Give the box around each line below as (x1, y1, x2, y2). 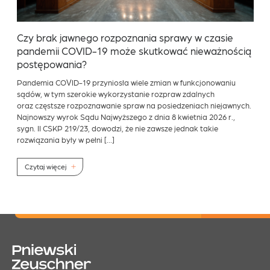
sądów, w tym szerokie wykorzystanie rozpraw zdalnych (16, 89, 215, 98)
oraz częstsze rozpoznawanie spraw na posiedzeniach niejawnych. (16, 100, 251, 110)
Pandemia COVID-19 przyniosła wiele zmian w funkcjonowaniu (16, 77, 236, 87)
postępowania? (16, 57, 87, 70)
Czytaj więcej (24, 162, 66, 171)
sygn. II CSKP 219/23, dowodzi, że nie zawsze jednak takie (16, 123, 218, 133)
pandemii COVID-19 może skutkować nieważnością (16, 44, 251, 57)
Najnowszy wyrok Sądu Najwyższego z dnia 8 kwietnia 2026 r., (16, 111, 235, 121)
